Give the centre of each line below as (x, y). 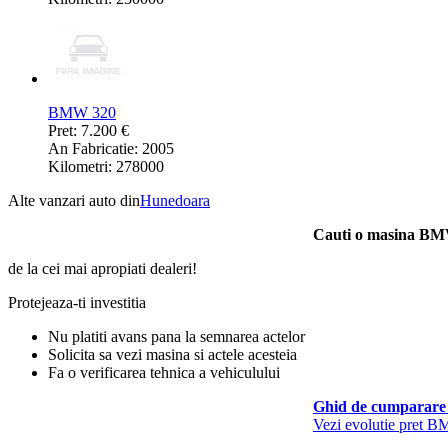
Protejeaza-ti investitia (77, 303)
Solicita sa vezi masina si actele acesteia (172, 355)
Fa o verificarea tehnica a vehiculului (164, 373)
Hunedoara (175, 201)
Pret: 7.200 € (88, 131)
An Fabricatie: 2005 (111, 149)
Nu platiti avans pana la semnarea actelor (176, 337)
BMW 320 (82, 113)
